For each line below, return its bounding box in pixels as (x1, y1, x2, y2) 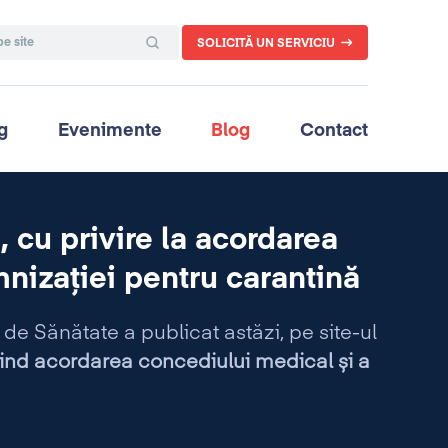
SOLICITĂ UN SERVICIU (197, 37, 335, 50)
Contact (299, 121, 368, 140)
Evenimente (57, 121, 162, 140)
